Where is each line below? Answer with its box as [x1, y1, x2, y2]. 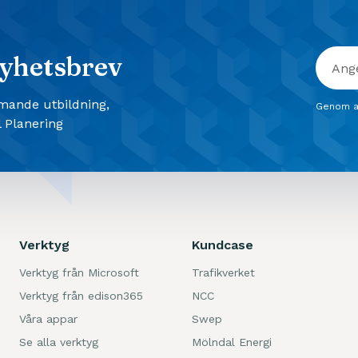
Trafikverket [192, 266, 255, 280]
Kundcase [192, 237, 253, 253]
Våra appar [19, 312, 78, 326]
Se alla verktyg [19, 336, 98, 349]
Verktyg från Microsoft [19, 266, 139, 280]
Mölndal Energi [192, 336, 272, 349]
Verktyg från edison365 [19, 289, 143, 303]
